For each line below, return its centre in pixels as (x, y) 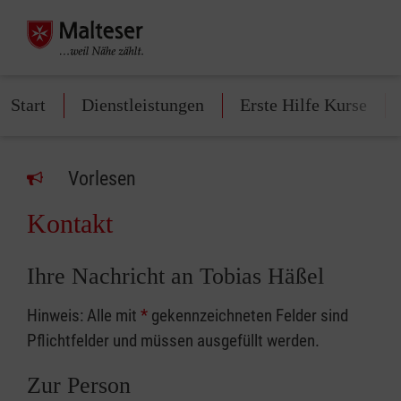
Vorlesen (102, 179)
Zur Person (79, 385)
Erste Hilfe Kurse (303, 105)
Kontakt (70, 223)
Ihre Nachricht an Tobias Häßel (175, 276)
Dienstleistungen (143, 105)
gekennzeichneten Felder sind (248, 316)
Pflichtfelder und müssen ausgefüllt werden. (173, 341)
